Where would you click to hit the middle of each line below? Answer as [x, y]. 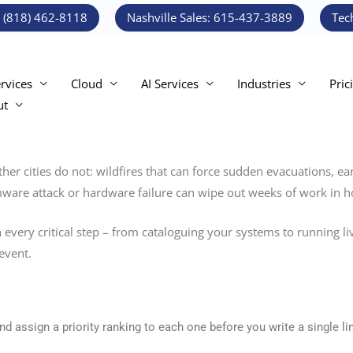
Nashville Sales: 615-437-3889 [210, 17]
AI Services [170, 83]
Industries [264, 83]
